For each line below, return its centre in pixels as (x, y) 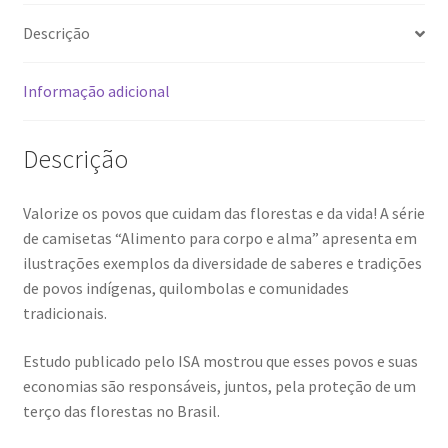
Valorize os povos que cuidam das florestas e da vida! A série (223, 212)
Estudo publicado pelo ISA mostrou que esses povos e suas (220, 360)
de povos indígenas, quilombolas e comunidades (185, 287)
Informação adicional (96, 91)
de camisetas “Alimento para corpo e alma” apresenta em (219, 237)
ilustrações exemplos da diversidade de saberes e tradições (222, 262)
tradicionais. (66, 312)
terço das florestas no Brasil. (121, 410)
